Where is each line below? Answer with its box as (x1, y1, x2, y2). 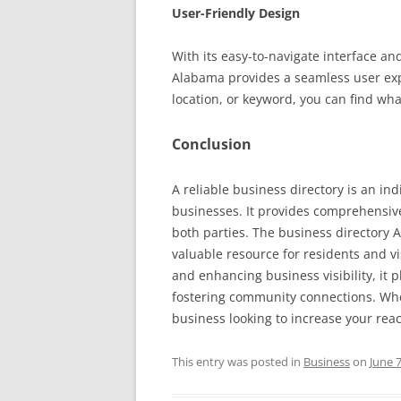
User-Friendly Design (172, 4, 300, 21)
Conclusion (172, 134, 252, 154)
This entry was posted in (172, 354, 303, 370)
